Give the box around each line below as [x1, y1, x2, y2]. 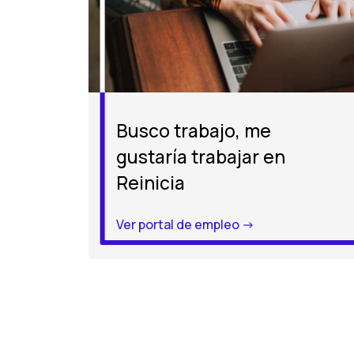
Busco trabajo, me [116, 119, 272, 143]
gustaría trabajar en [116, 145, 286, 169]
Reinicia [116, 171, 186, 195]
